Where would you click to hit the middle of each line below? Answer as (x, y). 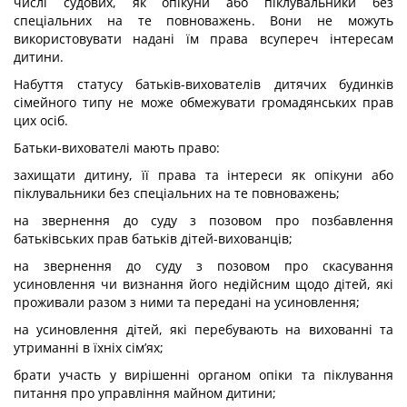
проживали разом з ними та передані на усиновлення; (187, 302)
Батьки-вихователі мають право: (117, 148)
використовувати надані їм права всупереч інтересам (203, 39)
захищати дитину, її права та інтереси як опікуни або (203, 175)
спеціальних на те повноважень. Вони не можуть (203, 20)
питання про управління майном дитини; (145, 393)
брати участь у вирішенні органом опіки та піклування (203, 375)
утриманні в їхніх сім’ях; (89, 347)
